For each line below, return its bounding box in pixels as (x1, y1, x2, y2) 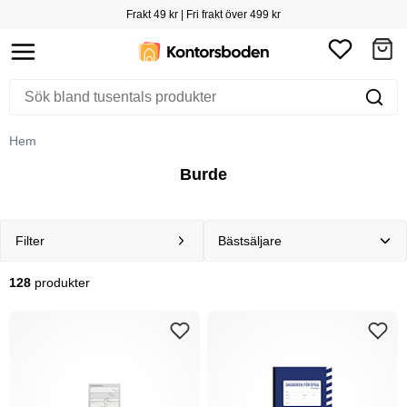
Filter (15, 233, 45, 248)
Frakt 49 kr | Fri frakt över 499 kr (126, 8, 281, 21)
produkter (31, 275, 90, 290)
